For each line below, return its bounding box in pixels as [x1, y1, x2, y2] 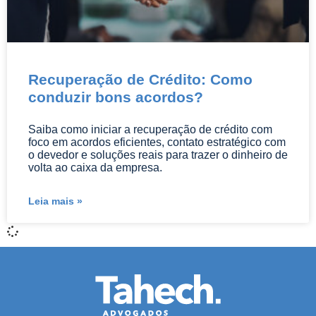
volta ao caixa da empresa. [28, 162, 162, 174]
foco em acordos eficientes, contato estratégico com [28, 136, 286, 148]
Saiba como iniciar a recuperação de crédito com [28, 123, 272, 135]
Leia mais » [28, 195, 83, 207]
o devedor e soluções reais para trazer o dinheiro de [28, 149, 288, 161]
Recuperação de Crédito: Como [28, 71, 253, 87]
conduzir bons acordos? [28, 89, 203, 105]
